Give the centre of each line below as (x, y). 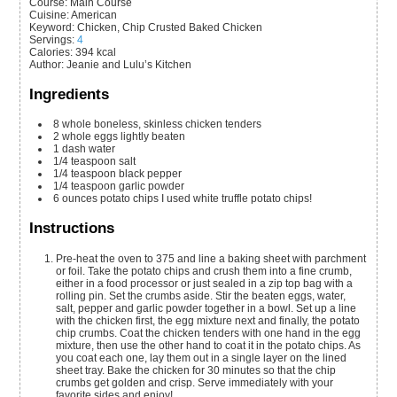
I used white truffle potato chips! (237, 199)
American (94, 15)
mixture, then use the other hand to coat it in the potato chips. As (209, 346)
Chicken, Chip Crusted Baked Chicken (170, 27)
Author (46, 64)
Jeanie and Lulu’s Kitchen (129, 64)
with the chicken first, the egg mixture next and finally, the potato (208, 321)
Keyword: (52, 27)
